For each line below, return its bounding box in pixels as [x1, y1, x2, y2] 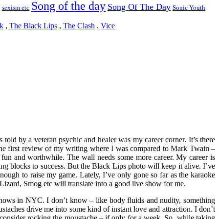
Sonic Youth [173, 4, 205, 11]
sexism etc [2, 4, 29, 11]
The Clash [63, 21, 95, 30]
